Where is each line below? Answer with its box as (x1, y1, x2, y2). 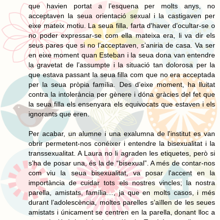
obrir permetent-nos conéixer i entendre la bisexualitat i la (28, 139, 215, 147)
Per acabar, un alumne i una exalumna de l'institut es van (28, 129, 215, 137)
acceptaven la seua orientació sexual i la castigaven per (28, 11, 215, 20)
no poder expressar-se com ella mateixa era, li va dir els (28, 31, 215, 39)
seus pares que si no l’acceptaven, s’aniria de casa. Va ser (28, 41, 215, 49)
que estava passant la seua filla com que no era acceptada (28, 70, 215, 79)
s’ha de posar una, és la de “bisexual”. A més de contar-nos (28, 159, 215, 167)
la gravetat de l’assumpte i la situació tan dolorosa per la (28, 60, 215, 69)
